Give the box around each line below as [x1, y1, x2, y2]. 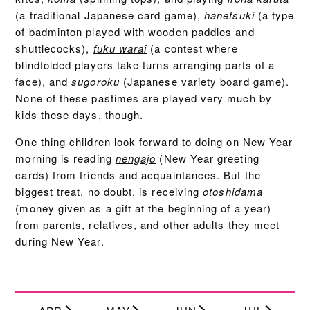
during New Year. [15, 234, 104, 249]
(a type [254, 8, 295, 23]
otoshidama [203, 184, 264, 199]
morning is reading [15, 151, 116, 166]
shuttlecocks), [15, 41, 93, 56]
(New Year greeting [156, 151, 259, 166]
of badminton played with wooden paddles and [15, 24, 255, 39]
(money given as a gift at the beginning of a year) [15, 201, 272, 216]
